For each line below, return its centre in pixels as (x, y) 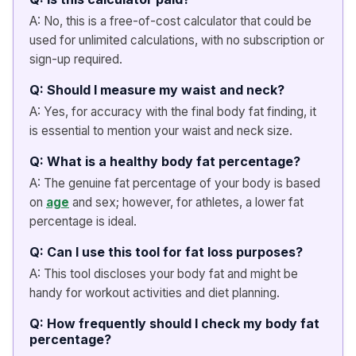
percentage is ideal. (83, 221)
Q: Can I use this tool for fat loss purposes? (166, 252)
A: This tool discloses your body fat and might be (164, 273)
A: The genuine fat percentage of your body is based (175, 183)
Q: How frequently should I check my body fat (174, 323)
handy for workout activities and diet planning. (155, 292)
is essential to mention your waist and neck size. (161, 130)
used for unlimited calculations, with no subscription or (177, 40)
